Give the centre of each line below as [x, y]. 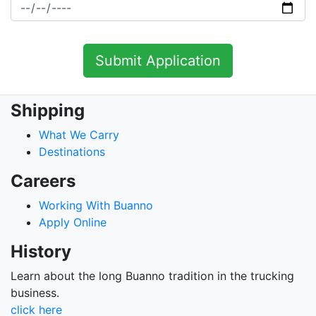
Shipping [48, 110]
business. [35, 293]
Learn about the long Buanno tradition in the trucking [152, 276]
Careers [43, 181]
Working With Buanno [96, 205]
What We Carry [79, 135]
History [41, 251]
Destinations [72, 152]
